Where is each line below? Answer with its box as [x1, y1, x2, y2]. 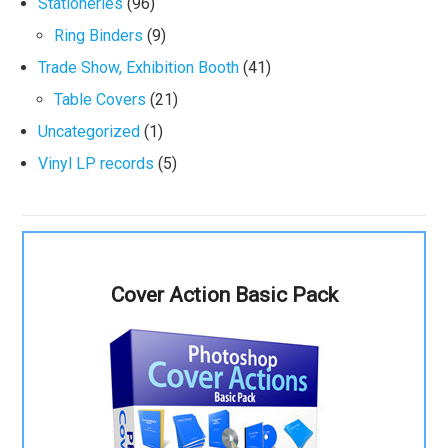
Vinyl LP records [38, 154, 155, 173]
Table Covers [54, 90, 147, 109]
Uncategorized [38, 122, 141, 141]
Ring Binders [54, 26, 144, 45]
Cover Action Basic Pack [110, 283, 338, 307]
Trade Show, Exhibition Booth [38, 58, 240, 77]
